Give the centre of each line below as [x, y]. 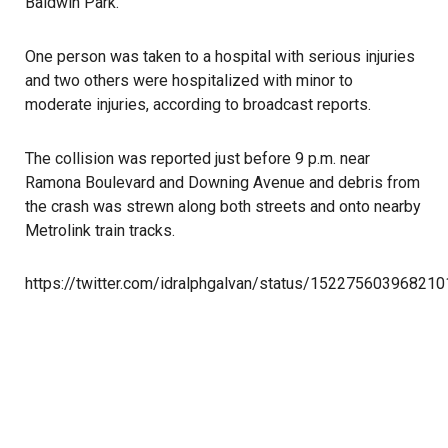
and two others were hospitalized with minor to [189, 81]
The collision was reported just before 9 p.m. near [197, 159]
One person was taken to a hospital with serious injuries [220, 57]
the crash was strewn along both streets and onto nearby [223, 207]
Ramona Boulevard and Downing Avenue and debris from [222, 183]
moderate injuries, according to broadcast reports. [198, 105]
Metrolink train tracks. [100, 231]
